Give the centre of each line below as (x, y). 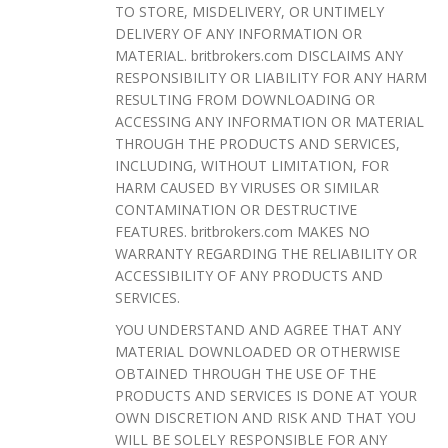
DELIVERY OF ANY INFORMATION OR (238, 33)
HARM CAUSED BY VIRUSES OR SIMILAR (247, 187)
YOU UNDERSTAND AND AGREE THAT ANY (258, 329)
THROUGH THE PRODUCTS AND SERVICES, (257, 143)
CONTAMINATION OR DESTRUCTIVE (236, 209)
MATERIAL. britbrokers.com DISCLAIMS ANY (259, 55)
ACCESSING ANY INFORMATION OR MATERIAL (269, 121)
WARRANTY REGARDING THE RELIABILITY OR (266, 253)
